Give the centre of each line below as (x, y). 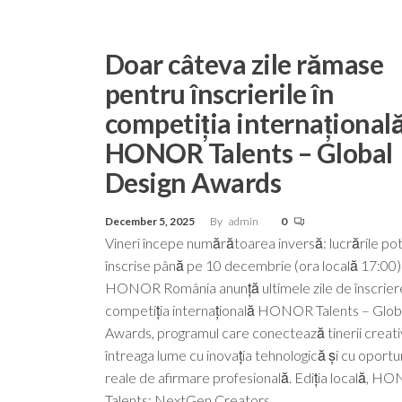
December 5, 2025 (151, 221)
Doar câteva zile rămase (245, 63)
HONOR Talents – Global (249, 152)
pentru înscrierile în (220, 93)
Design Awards (193, 182)
